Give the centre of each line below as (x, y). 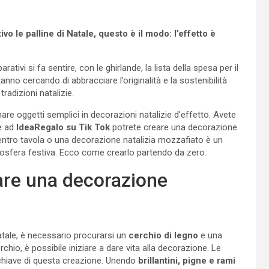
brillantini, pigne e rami (187, 260)
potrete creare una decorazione (174, 127)
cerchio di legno (163, 235)
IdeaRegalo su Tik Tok (63, 127)
